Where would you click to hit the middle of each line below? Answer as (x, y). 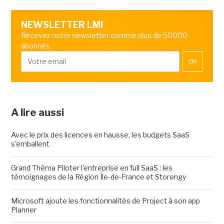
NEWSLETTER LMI (62, 25)
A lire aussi (37, 113)
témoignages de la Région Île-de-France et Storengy (98, 177)
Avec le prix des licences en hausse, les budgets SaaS (100, 135)
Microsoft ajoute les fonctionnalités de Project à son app (105, 201)
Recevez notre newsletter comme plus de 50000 (104, 35)
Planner (23, 210)
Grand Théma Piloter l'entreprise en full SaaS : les (91, 168)
